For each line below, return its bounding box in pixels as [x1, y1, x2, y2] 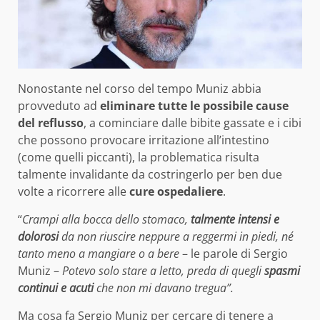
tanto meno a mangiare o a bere [18, 245, 179, 261]
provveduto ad [18, 97, 100, 114]
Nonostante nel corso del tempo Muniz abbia [18, 80, 261, 96]
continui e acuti [18, 279, 94, 296]
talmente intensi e [191, 211, 279, 227]
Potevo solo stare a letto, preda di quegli [62, 262, 264, 279]
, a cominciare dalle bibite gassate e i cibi [84, 114, 301, 131]
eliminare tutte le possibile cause [100, 97, 289, 114]
